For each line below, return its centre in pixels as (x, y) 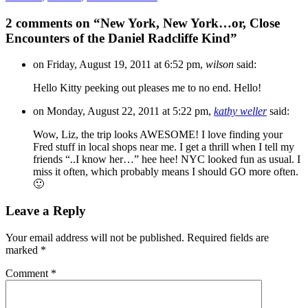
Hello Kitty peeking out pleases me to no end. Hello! (147, 88)
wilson (220, 65)
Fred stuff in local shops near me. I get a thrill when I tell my (164, 147)
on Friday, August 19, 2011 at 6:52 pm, (119, 65)
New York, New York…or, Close (190, 23)
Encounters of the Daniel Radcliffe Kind (118, 38)
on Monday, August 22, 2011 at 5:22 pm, (123, 111)
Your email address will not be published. (95, 237)
